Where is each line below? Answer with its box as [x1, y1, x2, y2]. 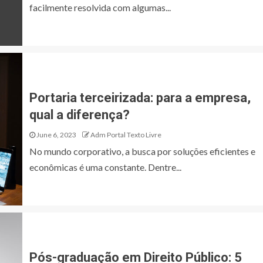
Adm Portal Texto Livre [90, 130, 161, 139]
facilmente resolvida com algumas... [29, 2, 171, 13]
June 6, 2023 [35, 130, 76, 139]
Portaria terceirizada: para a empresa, [29, 90, 251, 105]
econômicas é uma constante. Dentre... [29, 161, 181, 173]
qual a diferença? [29, 107, 130, 122]
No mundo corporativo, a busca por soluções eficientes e [29, 146, 255, 157]
